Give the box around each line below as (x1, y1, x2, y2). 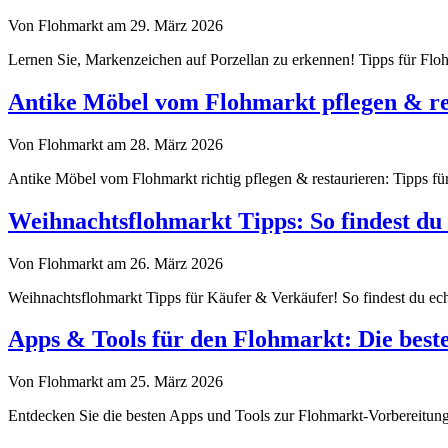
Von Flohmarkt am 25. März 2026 (8, 373, 223, 391)
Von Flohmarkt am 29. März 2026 (8, 16, 223, 34)
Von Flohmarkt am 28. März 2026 (8, 135, 223, 153)
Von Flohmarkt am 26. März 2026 (8, 254, 223, 272)
